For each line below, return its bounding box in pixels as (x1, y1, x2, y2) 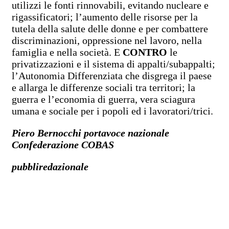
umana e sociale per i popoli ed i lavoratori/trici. (12, 105, 213, 117)
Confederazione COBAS (12, 139, 114, 150)
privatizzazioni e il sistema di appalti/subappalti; (12, 58, 215, 70)
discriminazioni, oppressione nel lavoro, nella (12, 34, 202, 46)
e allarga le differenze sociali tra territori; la (12, 81, 195, 93)
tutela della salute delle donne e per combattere (12, 22, 208, 34)
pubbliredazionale (12, 161, 88, 172)
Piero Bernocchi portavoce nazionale (12, 127, 169, 139)
